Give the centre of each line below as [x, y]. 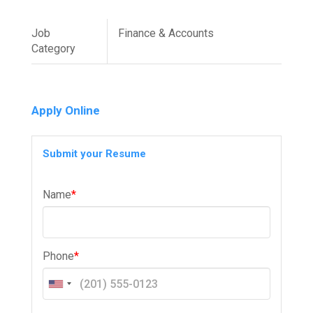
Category [53, 49]
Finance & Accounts [166, 33]
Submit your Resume [94, 154]
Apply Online [65, 110]
